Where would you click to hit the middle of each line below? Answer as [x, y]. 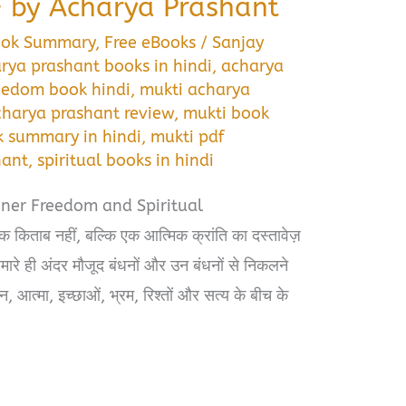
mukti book [227, 113]
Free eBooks [150, 42]
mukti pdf [188, 136]
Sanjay [238, 42]
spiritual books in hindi [126, 160]
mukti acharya [195, 89]
